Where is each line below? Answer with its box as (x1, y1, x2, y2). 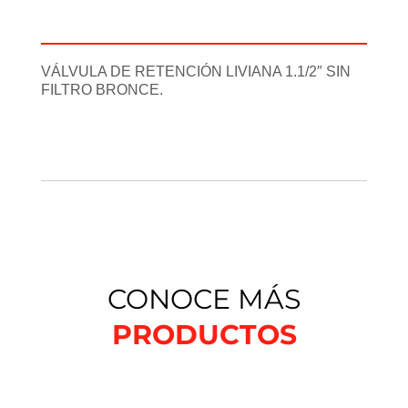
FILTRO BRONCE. (41, 82, 163, 98)
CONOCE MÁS (107, 282, 301, 317)
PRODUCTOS (111, 318, 297, 352)
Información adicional (102, 12, 306, 35)
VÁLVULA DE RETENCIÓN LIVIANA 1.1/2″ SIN (41, 64, 351, 80)
